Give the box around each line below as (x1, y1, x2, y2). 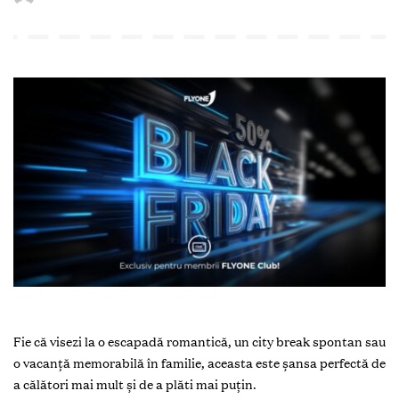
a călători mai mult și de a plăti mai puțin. (13, 376, 256, 393)
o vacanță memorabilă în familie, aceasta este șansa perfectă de (13, 354, 386, 371)
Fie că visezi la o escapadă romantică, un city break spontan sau (13, 333, 386, 350)
